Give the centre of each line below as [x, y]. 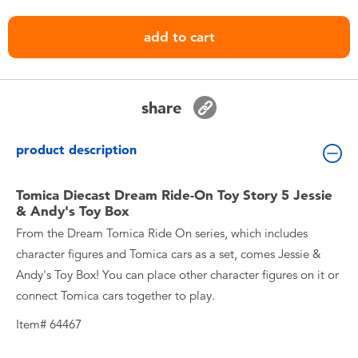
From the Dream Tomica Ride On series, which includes [162, 233]
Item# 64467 [49, 324]
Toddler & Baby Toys [112, 12]
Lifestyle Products [104, 240]
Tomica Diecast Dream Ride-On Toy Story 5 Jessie [174, 195]
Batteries [79, 103]
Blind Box [82, 149]
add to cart [179, 37]
